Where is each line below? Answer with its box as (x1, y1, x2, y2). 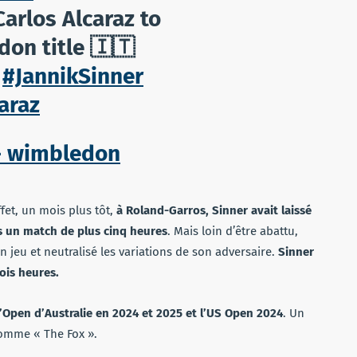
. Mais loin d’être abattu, (167, 223, 298, 238)
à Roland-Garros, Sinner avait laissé (116, 202, 312, 218)
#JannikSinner (2, 62, 143, 89)
